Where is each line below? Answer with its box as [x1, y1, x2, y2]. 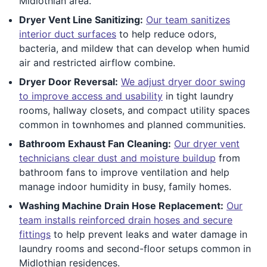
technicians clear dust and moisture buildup [19, 151, 216, 164]
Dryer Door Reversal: [19, 75, 118, 88]
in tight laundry [163, 89, 234, 102]
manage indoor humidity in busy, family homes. [19, 180, 231, 193]
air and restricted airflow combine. [19, 56, 175, 69]
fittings [19, 228, 51, 240]
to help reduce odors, [116, 27, 216, 40]
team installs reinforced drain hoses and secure [19, 213, 232, 226]
